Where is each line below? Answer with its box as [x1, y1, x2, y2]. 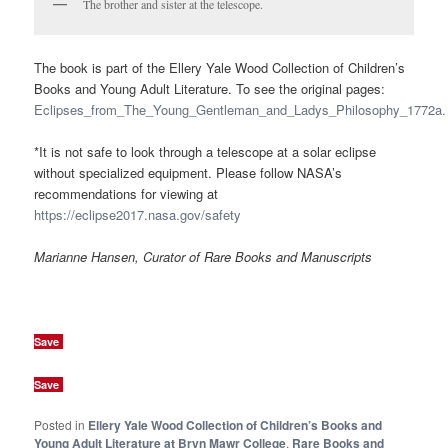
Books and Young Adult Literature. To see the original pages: [34, 78, 386, 98]
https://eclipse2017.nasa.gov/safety [34, 204, 242, 224]
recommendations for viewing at [34, 183, 219, 203]
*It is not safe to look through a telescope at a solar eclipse [34, 141, 377, 161]
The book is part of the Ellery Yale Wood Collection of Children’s [34, 57, 406, 77]
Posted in [34, 416, 86, 434]
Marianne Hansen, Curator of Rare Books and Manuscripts [34, 246, 373, 266]
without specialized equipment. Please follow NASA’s [34, 162, 343, 182]
